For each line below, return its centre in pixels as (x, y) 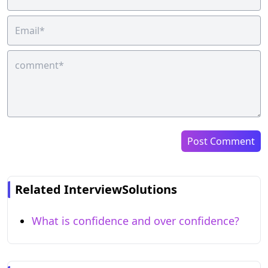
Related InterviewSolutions (96, 189)
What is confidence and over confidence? (135, 220)
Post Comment (221, 141)
